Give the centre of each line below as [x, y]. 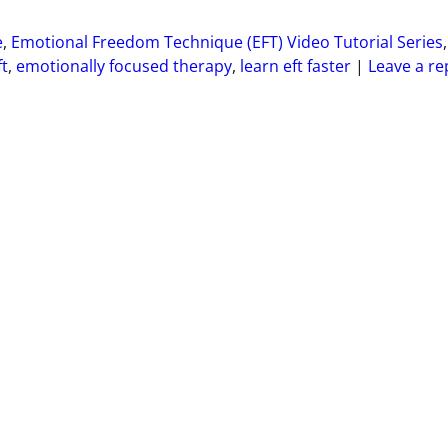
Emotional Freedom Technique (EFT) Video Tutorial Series [227, 42]
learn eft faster [295, 66]
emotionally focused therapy [124, 66]
